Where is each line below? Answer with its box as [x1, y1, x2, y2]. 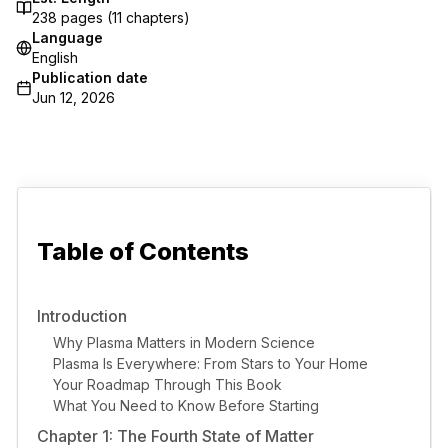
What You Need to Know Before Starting [53, 396, 320, 414]
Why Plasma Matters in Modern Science [53, 333, 316, 351]
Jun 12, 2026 [32, 88, 115, 106]
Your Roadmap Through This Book [53, 375, 283, 393]
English [32, 48, 78, 66]
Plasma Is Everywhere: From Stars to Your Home [53, 354, 369, 372]
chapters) [122, 8, 190, 26]
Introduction [37, 305, 128, 326]
